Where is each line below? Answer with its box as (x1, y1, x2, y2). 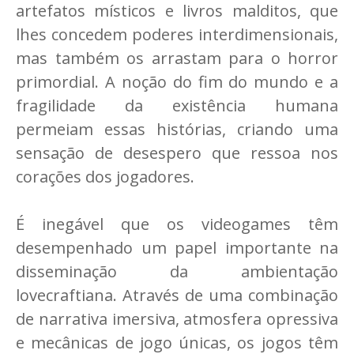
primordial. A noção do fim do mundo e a (16, 70, 338, 92)
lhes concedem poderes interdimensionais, (16, 23, 338, 45)
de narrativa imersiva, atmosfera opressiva (16, 307, 338, 330)
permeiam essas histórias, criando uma (16, 118, 338, 140)
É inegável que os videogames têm (16, 213, 338, 235)
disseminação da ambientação (16, 260, 338, 282)
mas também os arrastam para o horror (16, 47, 338, 69)
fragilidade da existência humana (16, 94, 338, 116)
